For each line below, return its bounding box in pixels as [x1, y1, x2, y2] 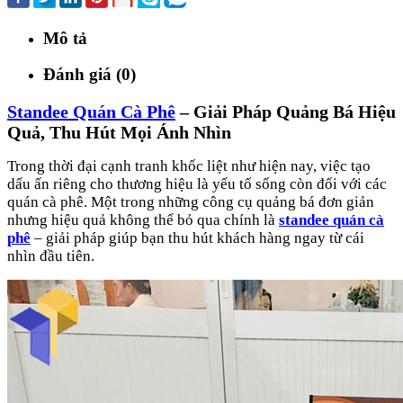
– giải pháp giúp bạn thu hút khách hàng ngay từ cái [31, 228, 364, 246]
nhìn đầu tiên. [7, 246, 94, 264]
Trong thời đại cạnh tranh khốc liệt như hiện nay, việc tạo [7, 157, 371, 175]
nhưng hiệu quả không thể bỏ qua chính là [7, 210, 279, 228]
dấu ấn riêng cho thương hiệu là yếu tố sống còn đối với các [7, 175, 387, 193]
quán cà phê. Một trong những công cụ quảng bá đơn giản [7, 193, 374, 210]
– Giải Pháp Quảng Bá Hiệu [175, 101, 396, 121]
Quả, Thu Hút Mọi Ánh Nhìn [7, 121, 231, 142]
